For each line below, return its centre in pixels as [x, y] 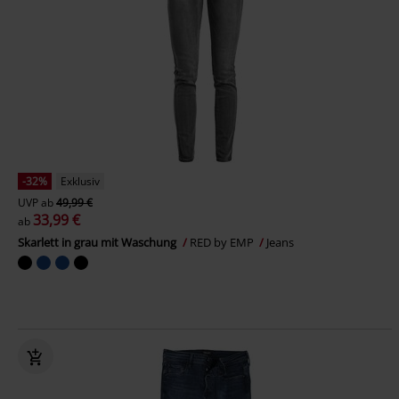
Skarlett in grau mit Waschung [98, 242]
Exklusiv [80, 181]
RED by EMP [223, 242]
